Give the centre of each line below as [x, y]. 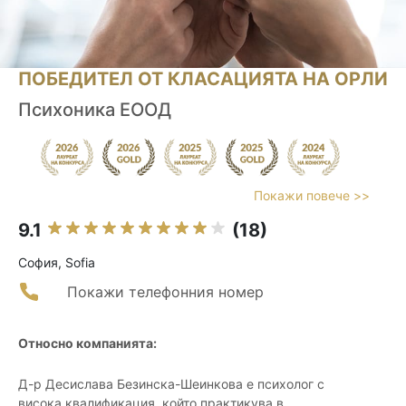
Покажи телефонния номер [165, 292]
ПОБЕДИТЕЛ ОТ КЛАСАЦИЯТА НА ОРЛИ [203, 79]
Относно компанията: [87, 343]
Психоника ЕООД [95, 110]
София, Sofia [57, 263]
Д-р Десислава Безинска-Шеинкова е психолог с [171, 384]
